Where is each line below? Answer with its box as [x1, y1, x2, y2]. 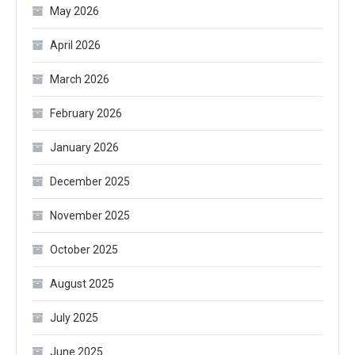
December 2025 [50, 174, 130, 188]
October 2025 [50, 242, 118, 256]
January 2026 [50, 140, 119, 154]
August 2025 [50, 277, 114, 290]
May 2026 [50, 4, 99, 17]
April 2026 [50, 38, 101, 52]
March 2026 [50, 72, 109, 86]
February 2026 [50, 106, 122, 120]
